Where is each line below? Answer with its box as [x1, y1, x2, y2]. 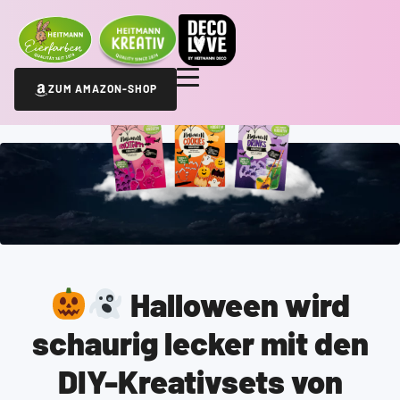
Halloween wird [123, 284, 350, 323]
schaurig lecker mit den [31, 322, 369, 362]
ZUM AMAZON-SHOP [48, 82, 157, 96]
